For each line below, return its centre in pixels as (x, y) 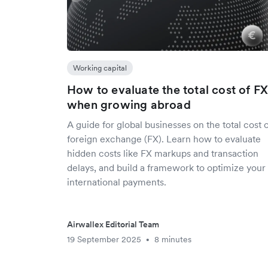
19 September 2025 (104, 239)
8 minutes (173, 239)
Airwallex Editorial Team (113, 224)
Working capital (100, 68)
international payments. (117, 182)
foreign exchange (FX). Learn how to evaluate (164, 139)
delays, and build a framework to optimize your (166, 167)
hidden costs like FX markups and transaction (163, 153)
